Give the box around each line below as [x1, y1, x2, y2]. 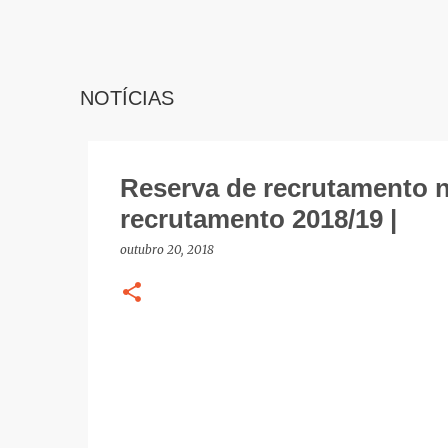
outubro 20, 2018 [119, 242, 214, 257]
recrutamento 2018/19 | [119, 204, 397, 234]
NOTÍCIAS [79, 87, 174, 109]
